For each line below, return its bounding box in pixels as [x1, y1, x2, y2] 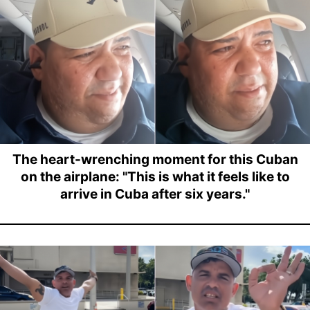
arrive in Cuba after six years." [60, 186, 250, 203]
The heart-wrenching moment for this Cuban [12, 152, 298, 168]
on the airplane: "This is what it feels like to [20, 169, 290, 185]
